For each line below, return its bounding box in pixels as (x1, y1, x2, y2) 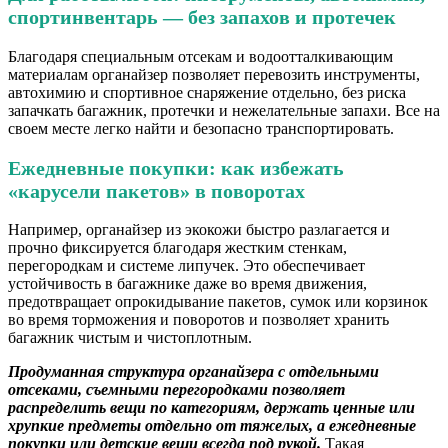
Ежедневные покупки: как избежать (8, 156, 344, 179)
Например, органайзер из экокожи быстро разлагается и (8, 221, 390, 239)
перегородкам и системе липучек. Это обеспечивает (8, 257, 365, 275)
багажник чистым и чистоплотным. (8, 329, 252, 347)
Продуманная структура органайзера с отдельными (8, 363, 379, 381)
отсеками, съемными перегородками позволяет (8, 381, 345, 399)
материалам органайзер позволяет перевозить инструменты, (8, 65, 420, 83)
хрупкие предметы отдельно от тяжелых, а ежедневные (8, 417, 416, 435)
